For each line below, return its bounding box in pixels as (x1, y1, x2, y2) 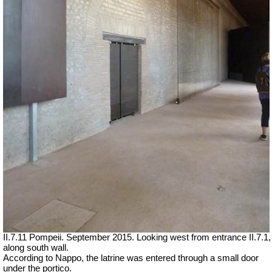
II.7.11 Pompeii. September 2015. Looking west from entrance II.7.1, (3, 232, 271, 242)
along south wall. (3, 242, 69, 253)
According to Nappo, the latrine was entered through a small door (3, 253, 259, 263)
